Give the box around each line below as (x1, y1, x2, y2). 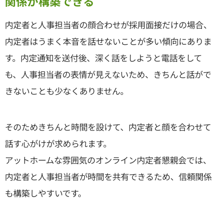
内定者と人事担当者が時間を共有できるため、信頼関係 (5, 170, 212, 182)
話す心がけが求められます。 (5, 137, 111, 149)
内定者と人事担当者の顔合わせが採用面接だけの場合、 (5, 18, 212, 31)
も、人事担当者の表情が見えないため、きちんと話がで (5, 68, 211, 80)
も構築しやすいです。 (5, 186, 86, 199)
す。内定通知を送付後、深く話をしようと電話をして (5, 51, 202, 64)
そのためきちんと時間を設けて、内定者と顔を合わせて (5, 120, 211, 133)
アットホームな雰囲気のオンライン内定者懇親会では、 (5, 153, 211, 166)
